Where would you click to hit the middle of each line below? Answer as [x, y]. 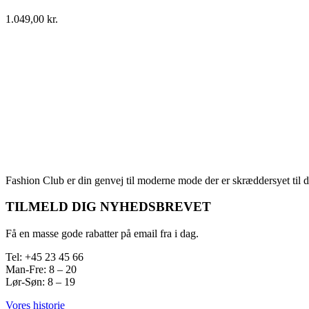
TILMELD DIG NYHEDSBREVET [108, 207]
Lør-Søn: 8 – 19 [40, 282]
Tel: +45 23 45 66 [44, 257]
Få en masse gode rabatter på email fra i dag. [102, 234]
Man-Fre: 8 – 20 [41, 270]
